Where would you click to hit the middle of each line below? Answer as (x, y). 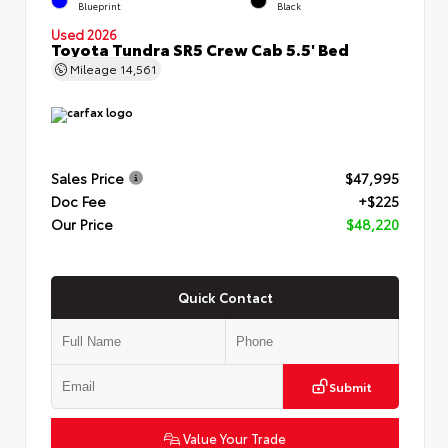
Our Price (82, 224)
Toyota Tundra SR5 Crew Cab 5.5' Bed (200, 48)
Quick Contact (225, 296)
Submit (350, 386)
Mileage (93, 68)
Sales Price (87, 178)
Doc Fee (78, 201)
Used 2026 (84, 33)
